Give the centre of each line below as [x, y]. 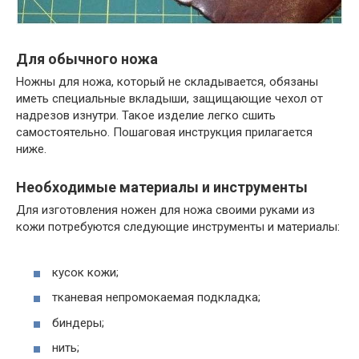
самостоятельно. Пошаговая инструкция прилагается [164, 133]
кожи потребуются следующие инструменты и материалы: [178, 227]
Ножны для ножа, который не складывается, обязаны [167, 82]
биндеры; [78, 323]
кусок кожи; [85, 272]
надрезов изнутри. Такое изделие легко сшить [146, 116]
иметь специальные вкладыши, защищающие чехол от [169, 99]
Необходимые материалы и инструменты [162, 188]
